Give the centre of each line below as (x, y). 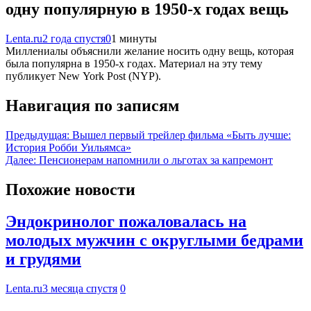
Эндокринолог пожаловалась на (126, 222)
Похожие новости (70, 189)
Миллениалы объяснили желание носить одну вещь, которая (150, 51)
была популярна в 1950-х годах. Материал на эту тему (134, 63)
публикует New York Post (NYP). (83, 76)
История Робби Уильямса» (68, 147)
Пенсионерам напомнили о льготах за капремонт (156, 160)
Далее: (21, 160)
